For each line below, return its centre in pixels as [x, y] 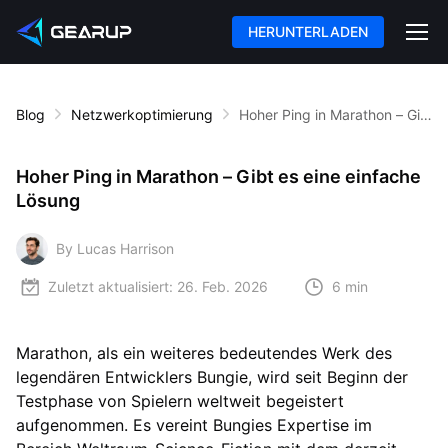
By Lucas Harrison [115, 249]
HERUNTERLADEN [308, 31]
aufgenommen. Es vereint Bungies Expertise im [194, 424]
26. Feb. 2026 [222, 287]
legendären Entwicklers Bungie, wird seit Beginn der [212, 376]
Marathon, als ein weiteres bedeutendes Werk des [204, 352]
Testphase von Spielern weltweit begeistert [180, 400]
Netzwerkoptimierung [142, 114]
